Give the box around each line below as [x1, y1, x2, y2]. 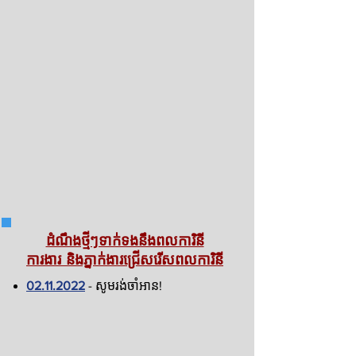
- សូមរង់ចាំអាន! [85, 279, 162, 292]
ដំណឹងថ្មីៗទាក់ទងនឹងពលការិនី [45, 233, 204, 249]
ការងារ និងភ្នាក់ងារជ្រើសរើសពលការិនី [26, 252, 223, 268]
